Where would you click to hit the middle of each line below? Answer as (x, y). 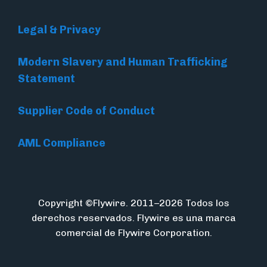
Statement (46, 79)
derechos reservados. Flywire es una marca (133, 218)
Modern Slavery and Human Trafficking (123, 62)
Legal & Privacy (59, 30)
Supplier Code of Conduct (86, 111)
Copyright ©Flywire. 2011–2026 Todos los (133, 203)
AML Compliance (62, 143)
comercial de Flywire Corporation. (133, 233)
